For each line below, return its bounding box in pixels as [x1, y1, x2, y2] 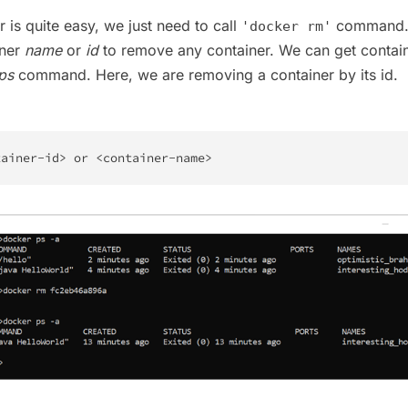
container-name [103, 149, 205, 166]
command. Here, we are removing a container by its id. [14, 65, 398, 84]
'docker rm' [241, 17, 331, 35]
